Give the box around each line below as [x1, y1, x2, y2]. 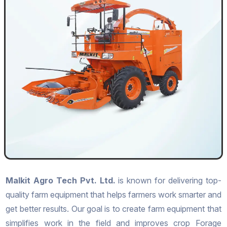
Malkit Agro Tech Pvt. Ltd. [6, 175, 116, 186]
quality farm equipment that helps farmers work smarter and [6, 190, 221, 200]
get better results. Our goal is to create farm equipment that [6, 204, 221, 214]
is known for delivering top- [115, 175, 221, 186]
